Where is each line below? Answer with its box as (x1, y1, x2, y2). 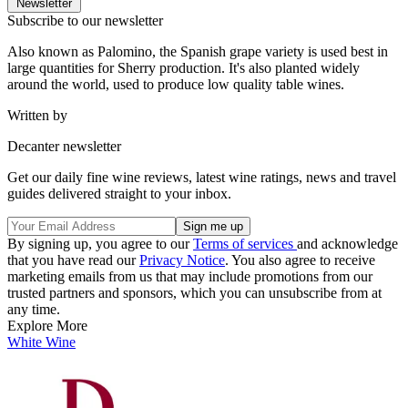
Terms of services (193, 235, 297, 251)
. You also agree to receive (225, 251, 375, 268)
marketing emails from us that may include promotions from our (7, 268, 372, 284)
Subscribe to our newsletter (7, 12, 163, 28)
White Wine (7, 333, 76, 350)
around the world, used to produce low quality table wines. (7, 76, 344, 92)
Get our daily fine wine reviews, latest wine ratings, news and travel (7, 168, 396, 185)
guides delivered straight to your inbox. (7, 185, 231, 201)
